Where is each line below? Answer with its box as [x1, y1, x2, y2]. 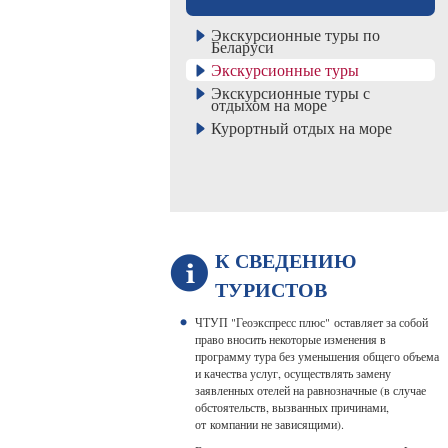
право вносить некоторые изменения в [194, 331, 386, 347]
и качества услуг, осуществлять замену [194, 365, 391, 381]
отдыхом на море [210, 94, 327, 115]
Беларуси [210, 36, 274, 57]
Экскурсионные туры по [210, 24, 380, 45]
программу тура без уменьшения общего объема [194, 348, 439, 364]
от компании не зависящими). [194, 416, 344, 432]
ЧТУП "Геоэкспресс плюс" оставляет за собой [194, 314, 428, 330]
